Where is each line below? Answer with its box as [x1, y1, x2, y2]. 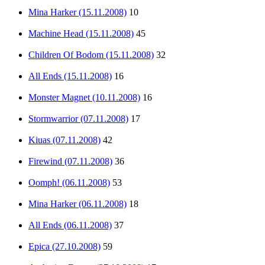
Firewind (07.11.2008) [28, 156, 112, 166]
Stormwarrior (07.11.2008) [28, 113, 128, 124]
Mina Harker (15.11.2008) [28, 7, 127, 17]
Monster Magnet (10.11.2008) [28, 92, 140, 102]
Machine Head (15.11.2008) [28, 28, 134, 38]
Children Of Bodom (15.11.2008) [28, 49, 154, 60]
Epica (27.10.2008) [28, 241, 101, 251]
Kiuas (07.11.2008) [28, 134, 101, 145]
